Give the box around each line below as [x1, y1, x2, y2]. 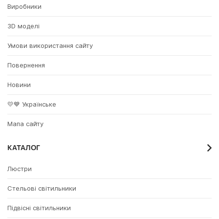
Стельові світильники [7, 184, 76, 193]
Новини [7, 81, 31, 89]
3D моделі [7, 22, 40, 30]
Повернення [7, 61, 45, 69]
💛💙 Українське [7, 100, 56, 109]
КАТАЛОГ [7, 143, 40, 152]
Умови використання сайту [7, 42, 93, 50]
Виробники [7, 2, 42, 11]
